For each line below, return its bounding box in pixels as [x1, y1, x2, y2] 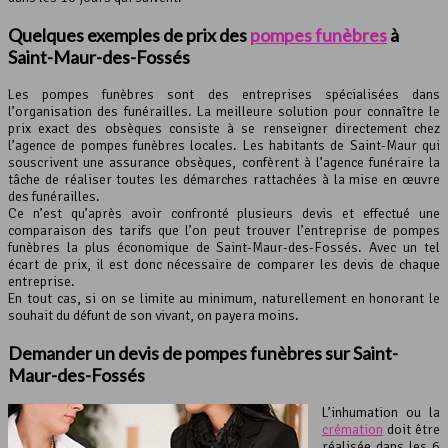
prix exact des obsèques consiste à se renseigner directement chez [8, 120, 440, 138]
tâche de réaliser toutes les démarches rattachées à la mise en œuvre [8, 171, 440, 189]
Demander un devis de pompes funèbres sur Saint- [8, 342, 398, 365]
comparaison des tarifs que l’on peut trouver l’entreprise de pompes [8, 222, 440, 240]
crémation [322, 421, 383, 439]
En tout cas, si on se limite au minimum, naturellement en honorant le [8, 290, 440, 308]
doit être [383, 421, 440, 439]
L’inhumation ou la [322, 404, 440, 422]
